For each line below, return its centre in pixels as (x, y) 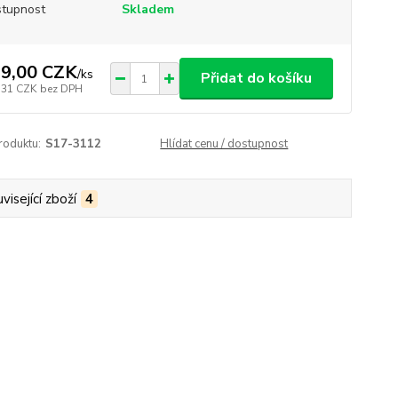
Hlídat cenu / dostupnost (224, 144)
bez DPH (61, 88)
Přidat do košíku (256, 79)
